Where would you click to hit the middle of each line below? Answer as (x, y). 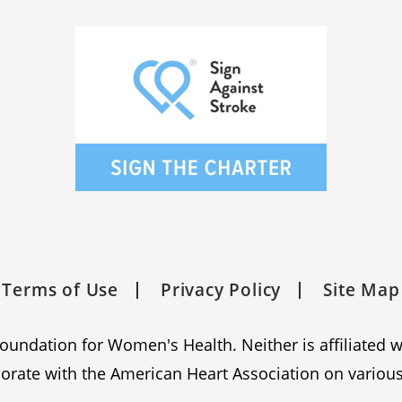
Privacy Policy (221, 290)
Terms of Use (60, 290)
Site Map (362, 290)
